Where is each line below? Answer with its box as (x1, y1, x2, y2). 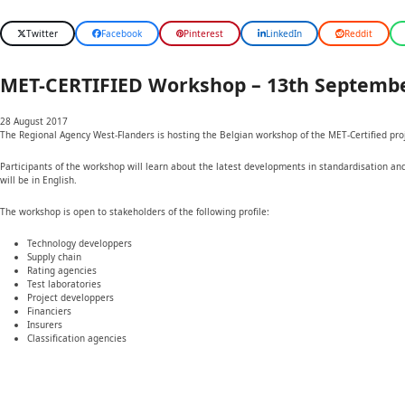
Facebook (100, 26, 142, 40)
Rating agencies (27, 264, 97, 278)
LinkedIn (265, 26, 302, 40)
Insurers (27, 318, 62, 332)
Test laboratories (27, 278, 101, 291)
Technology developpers (27, 237, 132, 250)
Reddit (344, 26, 373, 40)
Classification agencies (27, 332, 127, 345)
